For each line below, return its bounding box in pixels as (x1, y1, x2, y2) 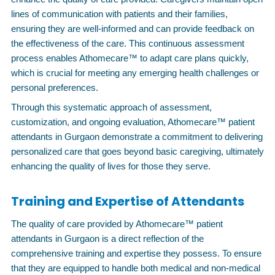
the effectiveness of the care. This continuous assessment (11, 38, 244, 48)
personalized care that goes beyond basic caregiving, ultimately (11, 146, 264, 157)
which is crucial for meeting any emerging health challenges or (11, 68, 259, 78)
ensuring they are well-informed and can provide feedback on (11, 23, 254, 34)
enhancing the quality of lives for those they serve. (11, 161, 211, 171)
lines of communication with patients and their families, (11, 9, 228, 19)
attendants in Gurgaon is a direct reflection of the (11, 233, 204, 244)
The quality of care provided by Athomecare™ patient (11, 219, 223, 229)
